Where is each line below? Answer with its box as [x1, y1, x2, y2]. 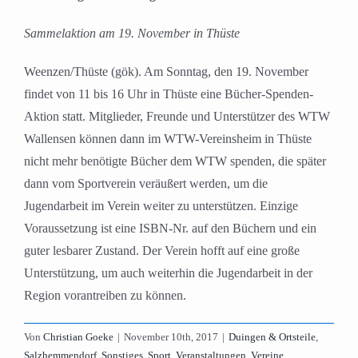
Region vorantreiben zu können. [24, 288, 186, 303]
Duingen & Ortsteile [229, 331, 316, 344]
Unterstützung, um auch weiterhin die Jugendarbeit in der [24, 266, 312, 280]
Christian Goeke [43, 331, 113, 344]
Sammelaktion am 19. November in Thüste [24, 26, 240, 41]
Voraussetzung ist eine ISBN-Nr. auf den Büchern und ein [24, 221, 316, 236]
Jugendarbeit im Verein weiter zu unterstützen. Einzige [24, 199, 298, 213]
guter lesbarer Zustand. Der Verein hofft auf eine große [24, 244, 300, 258]
